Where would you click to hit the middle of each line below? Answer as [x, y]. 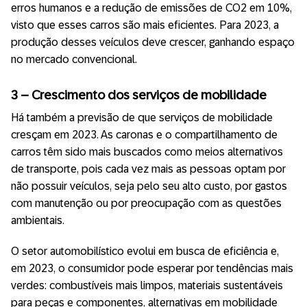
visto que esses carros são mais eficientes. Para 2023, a [145, 25]
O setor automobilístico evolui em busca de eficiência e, [145, 251]
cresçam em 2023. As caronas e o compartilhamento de [144, 135]
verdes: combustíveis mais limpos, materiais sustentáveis [147, 286]
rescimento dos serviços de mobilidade [153, 95]
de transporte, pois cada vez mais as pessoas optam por [148, 169]
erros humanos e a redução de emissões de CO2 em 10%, [151, 8]
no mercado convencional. [74, 60]
